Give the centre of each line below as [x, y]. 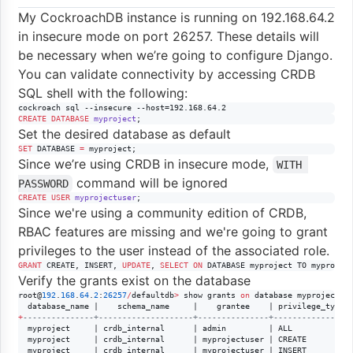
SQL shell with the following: [103, 93]
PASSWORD [43, 183]
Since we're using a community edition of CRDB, [162, 212]
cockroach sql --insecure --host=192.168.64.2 [122, 107]
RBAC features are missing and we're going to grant [173, 231]
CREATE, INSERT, [82, 265]
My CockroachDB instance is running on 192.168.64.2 [176, 17]
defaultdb [153, 295]
